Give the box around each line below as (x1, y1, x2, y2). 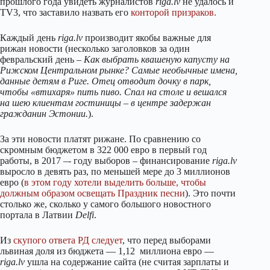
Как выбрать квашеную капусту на (84, 54, 230, 64)
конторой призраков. (131, 7, 216, 17)
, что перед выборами (122, 234, 211, 245)
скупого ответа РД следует (13, 234, 122, 245)
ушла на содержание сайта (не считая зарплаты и (25, 256, 229, 267)
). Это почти (185, 187, 236, 198)
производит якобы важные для (83, 32, 211, 43)
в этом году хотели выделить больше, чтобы (24, 177, 206, 187)
